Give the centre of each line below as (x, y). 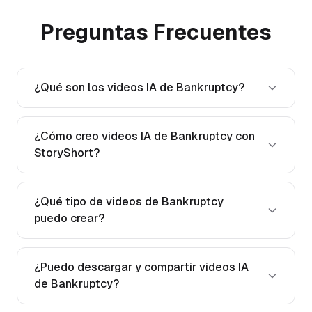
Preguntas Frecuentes (156, 33)
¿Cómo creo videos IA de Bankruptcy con (145, 136)
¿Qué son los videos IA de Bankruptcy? (139, 88)
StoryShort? (67, 153)
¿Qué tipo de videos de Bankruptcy (129, 202)
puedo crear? (69, 219)
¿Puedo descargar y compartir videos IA (141, 267)
